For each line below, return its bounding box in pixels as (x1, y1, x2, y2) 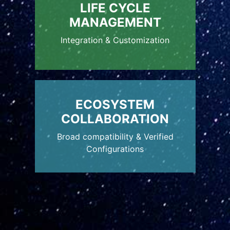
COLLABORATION (61, 111, 169, 126)
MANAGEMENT (69, 14, 161, 30)
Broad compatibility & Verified (56, 131, 174, 142)
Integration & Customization (61, 34, 169, 45)
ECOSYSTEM (75, 97, 155, 112)
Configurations (86, 143, 144, 154)
